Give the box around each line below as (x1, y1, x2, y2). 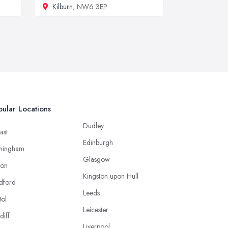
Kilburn (52, 1, 73, 12)
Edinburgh (83, 137, 113, 148)
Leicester (83, 204, 108, 215)
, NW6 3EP (73, 1, 107, 12)
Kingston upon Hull (83, 170, 138, 181)
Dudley (83, 120, 104, 131)
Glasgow (83, 154, 110, 164)
